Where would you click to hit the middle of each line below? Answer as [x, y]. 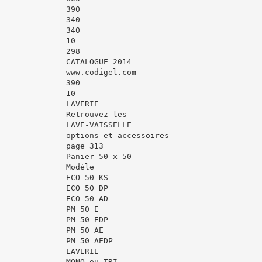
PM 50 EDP [87, 219]
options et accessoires [117, 135]
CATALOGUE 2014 [99, 61]
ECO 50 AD [87, 198]
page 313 [85, 146]
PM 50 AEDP [89, 240]
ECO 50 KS [87, 177]
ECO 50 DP [87, 188]
